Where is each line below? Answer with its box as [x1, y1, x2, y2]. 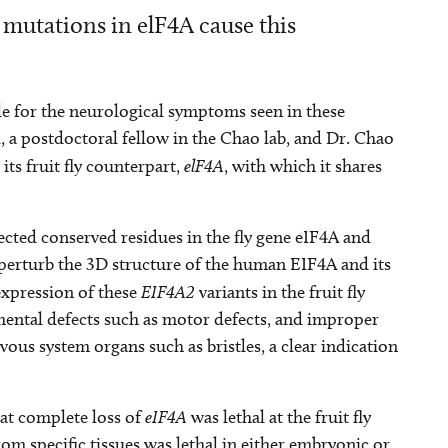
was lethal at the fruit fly [187, 406, 371, 428]
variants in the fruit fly [199, 281, 365, 303]
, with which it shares [224, 155, 382, 177]
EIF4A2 [141, 281, 199, 302]
